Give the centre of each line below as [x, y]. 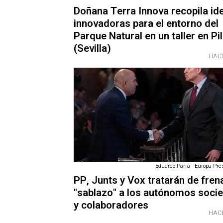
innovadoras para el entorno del [146, 24]
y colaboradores [111, 205]
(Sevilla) [92, 49]
